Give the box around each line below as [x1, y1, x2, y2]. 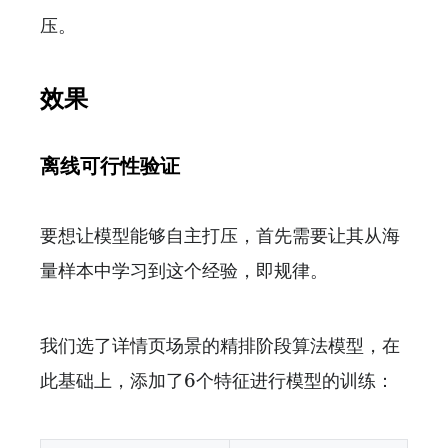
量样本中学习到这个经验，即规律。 [40, 260, 328, 283]
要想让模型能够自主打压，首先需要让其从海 [40, 225, 400, 248]
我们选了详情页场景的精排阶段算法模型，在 [40, 335, 400, 358]
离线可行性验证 [40, 154, 180, 179]
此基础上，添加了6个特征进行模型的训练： [40, 370, 394, 393]
